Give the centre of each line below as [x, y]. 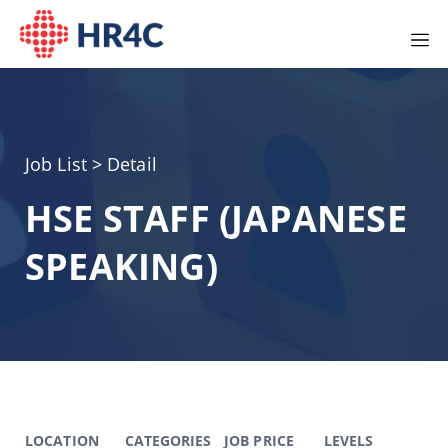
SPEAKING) [121, 266]
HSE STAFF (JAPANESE [216, 218]
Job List [58, 164]
